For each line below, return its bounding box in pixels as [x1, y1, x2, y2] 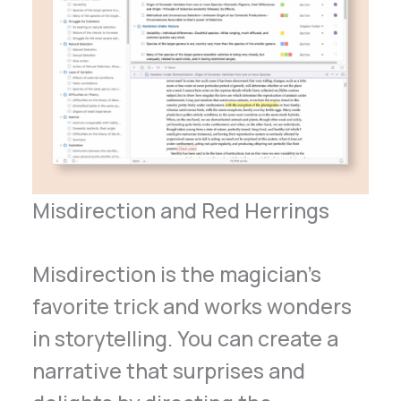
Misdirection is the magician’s [32, 259, 322, 288]
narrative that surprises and [32, 355, 306, 385]
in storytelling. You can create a [32, 323, 339, 353]
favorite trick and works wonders [32, 291, 353, 320]
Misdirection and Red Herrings [32, 196, 330, 226]
